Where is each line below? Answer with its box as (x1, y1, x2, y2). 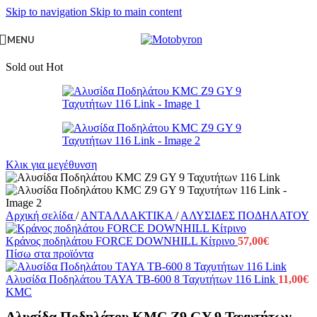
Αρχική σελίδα (6, 209, 76, 221)
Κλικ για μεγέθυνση (6, 158, 97, 171)
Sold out (6, 61, 43, 73)
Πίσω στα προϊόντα (6, 248, 93, 260)
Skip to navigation (6, 6, 90, 18)
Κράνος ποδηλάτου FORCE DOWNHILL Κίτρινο (6, 235, 238, 247)
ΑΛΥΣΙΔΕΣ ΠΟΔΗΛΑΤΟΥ (180, 209, 309, 221)
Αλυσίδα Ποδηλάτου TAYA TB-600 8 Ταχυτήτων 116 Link (6, 273, 278, 285)
